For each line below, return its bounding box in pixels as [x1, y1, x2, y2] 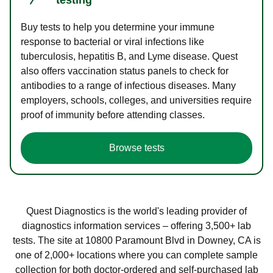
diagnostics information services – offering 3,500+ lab [22, 220, 251, 231]
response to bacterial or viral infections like [21, 36, 204, 47]
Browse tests [108, 142, 165, 153]
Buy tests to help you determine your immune [21, 21, 214, 32]
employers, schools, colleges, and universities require [21, 94, 252, 105]
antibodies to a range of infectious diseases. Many [21, 80, 236, 91]
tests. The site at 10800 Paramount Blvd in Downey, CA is [12, 235, 261, 246]
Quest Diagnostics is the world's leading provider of [26, 205, 247, 216]
